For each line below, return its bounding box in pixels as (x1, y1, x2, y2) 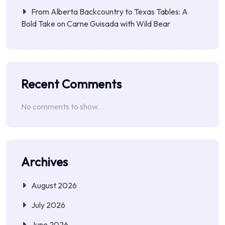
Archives (21, 154, 68, 170)
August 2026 (31, 180, 77, 191)
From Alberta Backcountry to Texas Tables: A (31, 6, 188, 17)
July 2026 (31, 200, 65, 210)
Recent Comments (21, 76, 122, 92)
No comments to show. (21, 101, 99, 112)
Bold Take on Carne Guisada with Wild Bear (21, 18, 170, 29)
